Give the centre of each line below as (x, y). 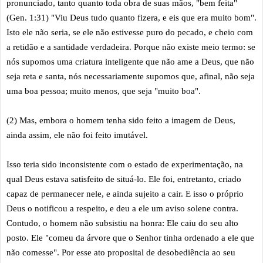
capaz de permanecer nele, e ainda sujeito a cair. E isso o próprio (125, 193)
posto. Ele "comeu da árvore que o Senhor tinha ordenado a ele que (130, 237)
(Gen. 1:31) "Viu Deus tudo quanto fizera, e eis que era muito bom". (131, 17)
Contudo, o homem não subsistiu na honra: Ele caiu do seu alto (122, 223)
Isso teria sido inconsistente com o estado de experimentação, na (125, 164)
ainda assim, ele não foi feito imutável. (78, 135)
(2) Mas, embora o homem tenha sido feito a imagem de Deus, (121, 120)
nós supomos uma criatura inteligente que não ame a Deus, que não (130, 61)
